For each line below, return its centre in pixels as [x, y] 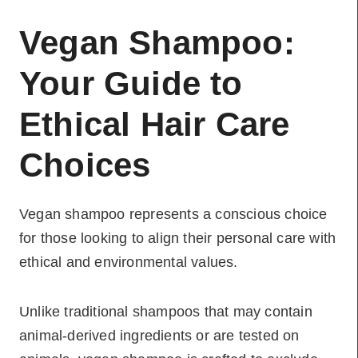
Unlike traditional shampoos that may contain [166, 312]
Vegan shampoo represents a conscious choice [173, 214]
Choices [85, 165]
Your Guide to [131, 84]
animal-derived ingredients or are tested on [159, 336]
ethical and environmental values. [129, 262]
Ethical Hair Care [155, 124]
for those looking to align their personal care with [178, 238]
